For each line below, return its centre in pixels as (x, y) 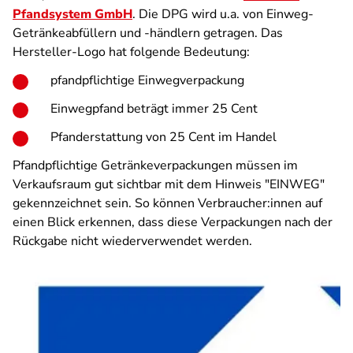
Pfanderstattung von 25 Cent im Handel (163, 137)
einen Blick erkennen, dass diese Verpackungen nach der (173, 222)
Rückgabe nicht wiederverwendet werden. (132, 241)
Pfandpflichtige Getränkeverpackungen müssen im (155, 165)
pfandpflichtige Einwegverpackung (147, 80)
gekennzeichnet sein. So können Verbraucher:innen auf (167, 203)
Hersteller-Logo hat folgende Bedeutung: (131, 52)
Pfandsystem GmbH (72, 14)
